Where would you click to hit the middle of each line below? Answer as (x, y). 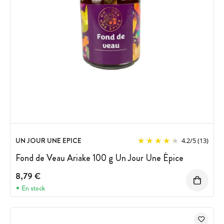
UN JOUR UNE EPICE (48, 140)
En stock (33, 188)
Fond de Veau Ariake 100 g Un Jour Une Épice (99, 158)
